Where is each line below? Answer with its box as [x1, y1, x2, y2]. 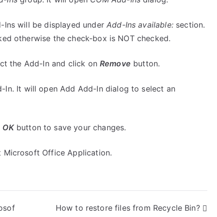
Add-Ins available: [107, 19, 173, 30]
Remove [100, 58, 131, 68]
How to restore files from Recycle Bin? [55, 202, 200, 213]
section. [173, 19, 205, 30]
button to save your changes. [14, 122, 126, 132]
